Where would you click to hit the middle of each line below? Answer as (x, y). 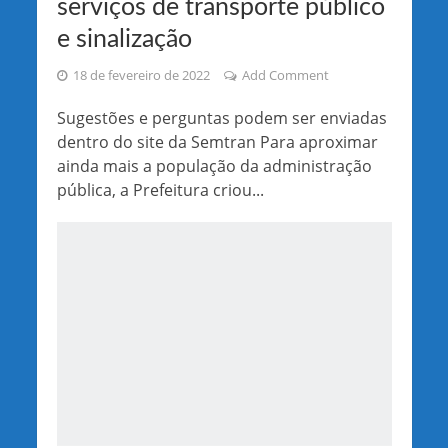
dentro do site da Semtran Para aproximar (217, 142)
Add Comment (285, 76)
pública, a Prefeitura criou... (160, 190)
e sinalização (124, 40)
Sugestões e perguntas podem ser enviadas (221, 118)
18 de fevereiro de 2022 (141, 76)
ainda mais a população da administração (214, 166)
